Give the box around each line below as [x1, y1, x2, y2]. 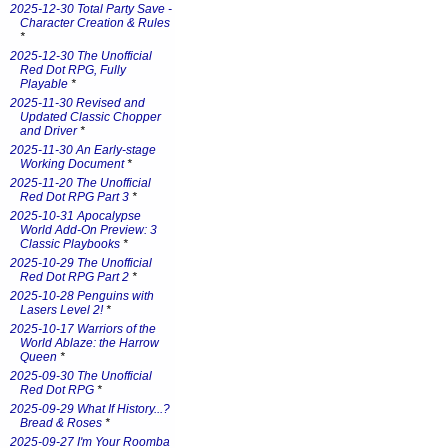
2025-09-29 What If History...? [10, 402, 170, 416]
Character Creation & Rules [20, 16, 170, 30]
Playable [20, 77, 68, 91]
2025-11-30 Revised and [10, 96, 145, 110]
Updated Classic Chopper [20, 110, 161, 124]
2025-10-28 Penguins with [10, 289, 154, 303]
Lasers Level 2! [20, 303, 103, 317]
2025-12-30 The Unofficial [10, 49, 152, 63]
